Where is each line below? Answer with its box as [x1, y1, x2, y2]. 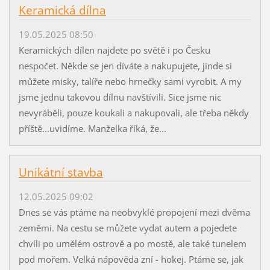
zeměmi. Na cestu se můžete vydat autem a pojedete [18, 221, 237, 234]
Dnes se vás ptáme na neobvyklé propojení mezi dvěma [18, 206, 250, 218]
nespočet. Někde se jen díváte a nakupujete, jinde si [18, 59, 232, 72]
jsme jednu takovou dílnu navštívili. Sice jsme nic [18, 90, 221, 103]
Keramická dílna [18, 2, 106, 18]
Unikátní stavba [18, 164, 103, 180]
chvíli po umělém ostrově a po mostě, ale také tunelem [18, 237, 246, 250]
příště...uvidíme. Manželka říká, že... [18, 122, 166, 134]
